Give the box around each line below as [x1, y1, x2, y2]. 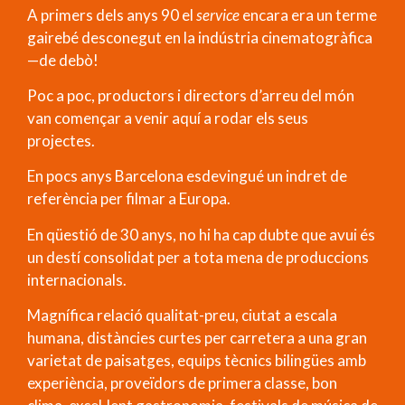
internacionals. [27, 269, 127, 289]
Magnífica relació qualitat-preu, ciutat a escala [27, 306, 337, 325]
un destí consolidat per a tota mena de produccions [27, 247, 369, 267]
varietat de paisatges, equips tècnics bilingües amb [27, 351, 366, 371]
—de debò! [27, 50, 99, 70]
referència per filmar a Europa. [27, 189, 231, 209]
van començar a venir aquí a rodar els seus [27, 108, 308, 127]
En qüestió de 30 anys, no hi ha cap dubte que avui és [27, 224, 375, 244]
